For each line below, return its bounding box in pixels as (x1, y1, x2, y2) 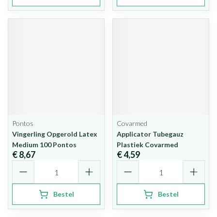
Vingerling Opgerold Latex (12, 130, 97, 138)
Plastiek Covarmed (117, 140, 178, 149)
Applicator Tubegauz (117, 130, 184, 138)
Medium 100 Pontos (12, 140, 77, 149)
